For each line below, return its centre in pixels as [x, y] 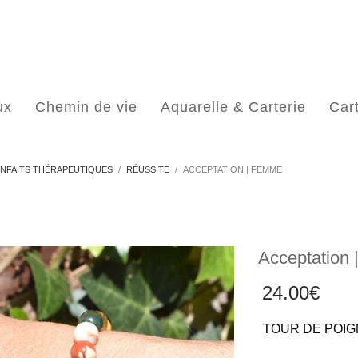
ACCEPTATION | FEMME [233, 169]
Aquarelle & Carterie [233, 107]
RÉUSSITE [148, 169]
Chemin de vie [86, 107]
